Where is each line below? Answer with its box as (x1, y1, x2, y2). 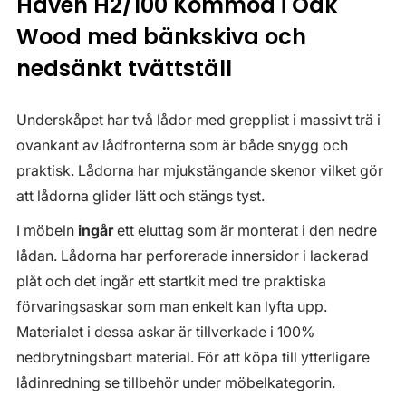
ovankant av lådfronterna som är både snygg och (16, 136, 348, 155)
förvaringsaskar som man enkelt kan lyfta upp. (16, 297, 327, 316)
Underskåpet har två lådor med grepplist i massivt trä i (16, 111, 381, 130)
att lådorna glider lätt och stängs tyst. (16, 187, 265, 206)
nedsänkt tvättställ (16, 53, 232, 84)
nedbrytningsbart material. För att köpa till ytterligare (16, 348, 370, 367)
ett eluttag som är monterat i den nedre (117, 221, 377, 240)
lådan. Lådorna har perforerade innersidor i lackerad (16, 246, 369, 266)
